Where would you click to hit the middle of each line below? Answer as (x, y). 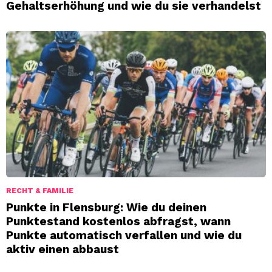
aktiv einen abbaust (63, 249)
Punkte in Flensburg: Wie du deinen (106, 207)
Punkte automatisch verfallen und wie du (124, 235)
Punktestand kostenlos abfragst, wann (118, 221)
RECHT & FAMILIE (40, 190)
